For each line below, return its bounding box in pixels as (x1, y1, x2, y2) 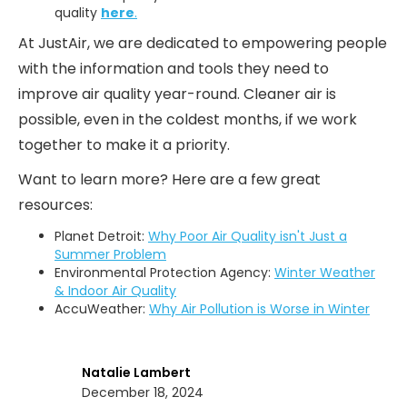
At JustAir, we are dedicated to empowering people (18, 32, 387, 54)
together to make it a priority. (18, 134, 230, 155)
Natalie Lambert (82, 362, 191, 382)
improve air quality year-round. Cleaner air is (18, 83, 336, 104)
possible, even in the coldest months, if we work (18, 108, 357, 130)
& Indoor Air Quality (55, 281, 176, 300)
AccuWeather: (55, 299, 149, 318)
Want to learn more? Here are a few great (18, 168, 321, 190)
